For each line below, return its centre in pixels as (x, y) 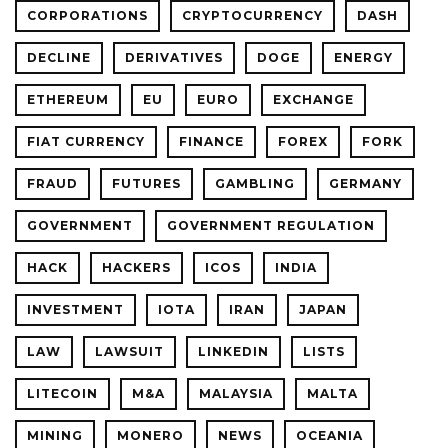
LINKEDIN (233, 352)
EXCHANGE (313, 100)
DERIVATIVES (174, 58)
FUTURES (146, 184)
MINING (55, 436)
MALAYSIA (236, 394)
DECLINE (59, 58)
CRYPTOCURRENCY (252, 16)
